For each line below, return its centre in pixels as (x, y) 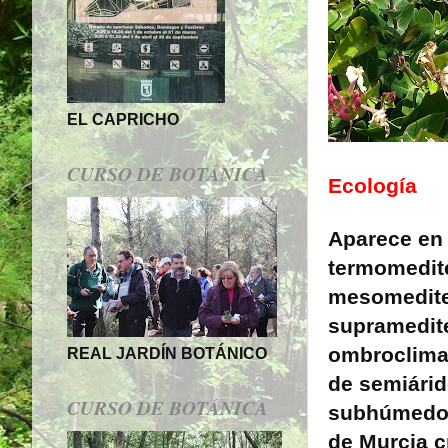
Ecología (372, 186)
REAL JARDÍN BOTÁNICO (167, 353)
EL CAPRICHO (123, 119)
